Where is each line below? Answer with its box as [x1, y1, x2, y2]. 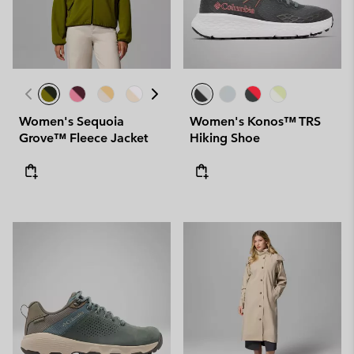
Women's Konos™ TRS [190, 114, 321, 129]
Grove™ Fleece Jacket [19, 130, 148, 145]
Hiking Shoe [190, 130, 260, 145]
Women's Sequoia [19, 114, 124, 129]
